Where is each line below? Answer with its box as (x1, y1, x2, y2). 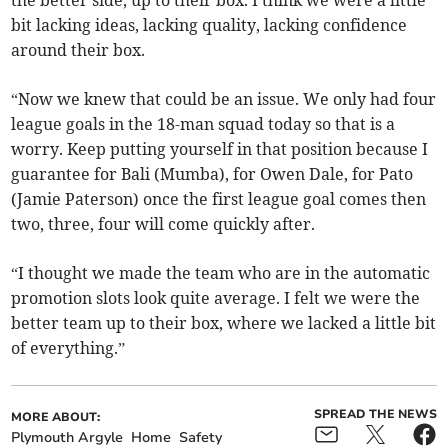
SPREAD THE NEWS (313, 406, 437, 423)
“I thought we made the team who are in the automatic (11, 263, 431, 284)
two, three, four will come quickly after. (11, 214, 316, 235)
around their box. (11, 40, 146, 61)
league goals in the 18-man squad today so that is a (11, 114, 396, 135)
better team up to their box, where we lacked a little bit (11, 313, 437, 334)
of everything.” (11, 338, 126, 359)
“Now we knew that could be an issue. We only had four (11, 89, 437, 110)
